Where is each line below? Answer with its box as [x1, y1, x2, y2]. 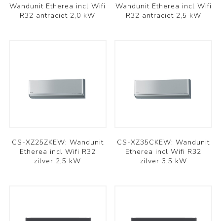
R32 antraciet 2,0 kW [20, 10, 96, 20]
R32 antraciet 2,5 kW [125, 10, 201, 20]
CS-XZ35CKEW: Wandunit [117, 137, 210, 147]
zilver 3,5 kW [140, 156, 187, 166]
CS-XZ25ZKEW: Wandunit [11, 137, 104, 147]
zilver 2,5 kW [34, 156, 81, 166]
